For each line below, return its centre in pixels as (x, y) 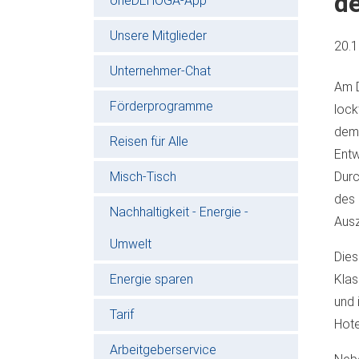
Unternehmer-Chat (160, 71)
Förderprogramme (161, 106)
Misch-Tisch (143, 176)
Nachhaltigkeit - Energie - (179, 212)
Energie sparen (151, 279)
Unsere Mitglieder (158, 35)
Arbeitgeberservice (163, 349)
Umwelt (131, 244)
